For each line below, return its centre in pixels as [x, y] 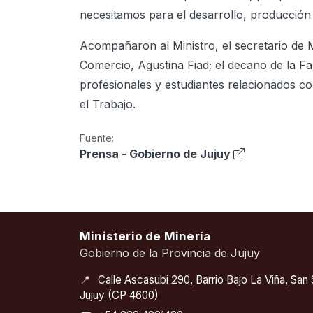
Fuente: [97, 138]
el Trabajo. [108, 104]
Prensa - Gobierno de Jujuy [155, 153]
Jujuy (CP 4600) [119, 296]
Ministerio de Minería [145, 236]
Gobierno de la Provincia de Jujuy [170, 253]
